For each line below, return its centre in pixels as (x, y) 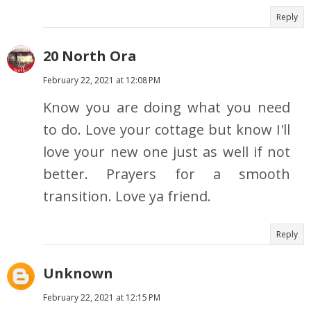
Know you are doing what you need (167, 108)
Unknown (78, 274)
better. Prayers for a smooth (167, 174)
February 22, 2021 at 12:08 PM (102, 81)
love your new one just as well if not (167, 152)
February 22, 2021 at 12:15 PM (102, 298)
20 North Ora (90, 56)
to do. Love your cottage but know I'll (167, 130)
